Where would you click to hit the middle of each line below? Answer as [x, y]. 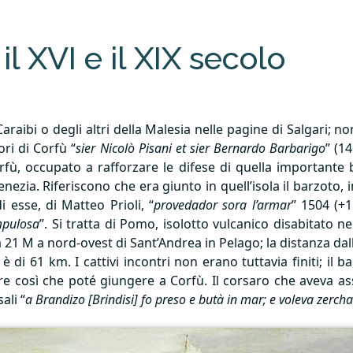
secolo [233, 58]
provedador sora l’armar [223, 205]
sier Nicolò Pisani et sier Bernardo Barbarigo [201, 148]
